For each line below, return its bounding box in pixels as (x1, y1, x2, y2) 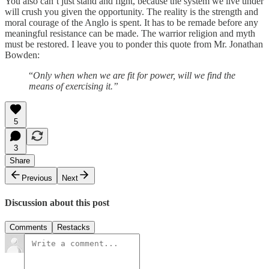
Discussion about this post (5, 197, 109, 208)
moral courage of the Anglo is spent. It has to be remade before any (5, 17, 258, 28)
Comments (10, 222, 47, 232)
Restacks (57, 222, 90, 232)
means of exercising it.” (29, 81, 118, 92)
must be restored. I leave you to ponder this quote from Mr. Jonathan (5, 39, 263, 50)
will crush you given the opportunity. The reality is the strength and (5, 7, 258, 17)
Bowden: (5, 50, 40, 61)
